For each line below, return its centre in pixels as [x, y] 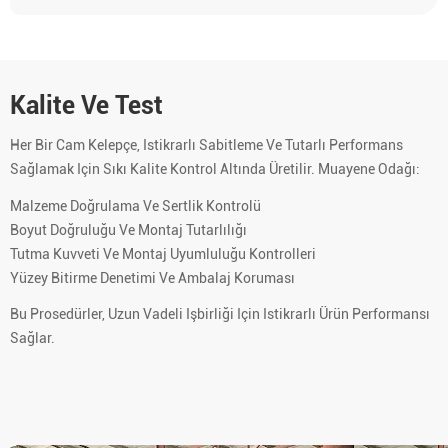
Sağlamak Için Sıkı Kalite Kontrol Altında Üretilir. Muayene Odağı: [215, 169]
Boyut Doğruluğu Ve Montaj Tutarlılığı [128, 229]
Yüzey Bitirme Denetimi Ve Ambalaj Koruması [152, 277]
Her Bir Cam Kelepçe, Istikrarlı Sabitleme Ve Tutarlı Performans [206, 145]
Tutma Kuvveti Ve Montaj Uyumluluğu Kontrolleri [163, 253]
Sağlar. [32, 338]
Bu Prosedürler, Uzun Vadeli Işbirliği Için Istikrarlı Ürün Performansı [220, 314]
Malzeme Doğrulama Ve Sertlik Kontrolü [135, 205]
